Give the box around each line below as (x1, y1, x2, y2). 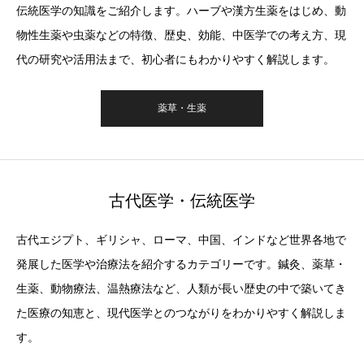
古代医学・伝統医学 (109, 192, 255, 210)
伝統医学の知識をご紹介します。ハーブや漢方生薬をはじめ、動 (16, 4, 346, 17)
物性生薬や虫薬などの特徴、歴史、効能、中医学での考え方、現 (16, 28, 346, 41)
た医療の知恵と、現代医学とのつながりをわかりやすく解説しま (16, 306, 346, 319)
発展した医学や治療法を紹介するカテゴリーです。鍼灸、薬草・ (16, 258, 346, 271)
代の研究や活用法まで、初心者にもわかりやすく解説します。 (16, 53, 335, 66)
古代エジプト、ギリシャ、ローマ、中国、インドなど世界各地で (16, 233, 346, 246)
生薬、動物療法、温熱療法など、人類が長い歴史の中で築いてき (16, 282, 346, 295)
